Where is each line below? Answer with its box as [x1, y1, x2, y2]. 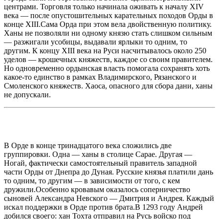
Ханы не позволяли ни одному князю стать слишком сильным [4, 28, 212, 37]
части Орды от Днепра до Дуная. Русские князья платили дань [4, 167, 213, 176]
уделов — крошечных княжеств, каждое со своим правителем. [4, 55, 213, 64]
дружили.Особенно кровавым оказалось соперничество [4, 185, 190, 194]
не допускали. [4, 90, 51, 99]
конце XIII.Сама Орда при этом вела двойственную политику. [4, 20, 212, 28]
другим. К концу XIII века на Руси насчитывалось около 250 [4, 46, 206, 55]
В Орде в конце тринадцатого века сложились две [4, 141, 172, 150]
